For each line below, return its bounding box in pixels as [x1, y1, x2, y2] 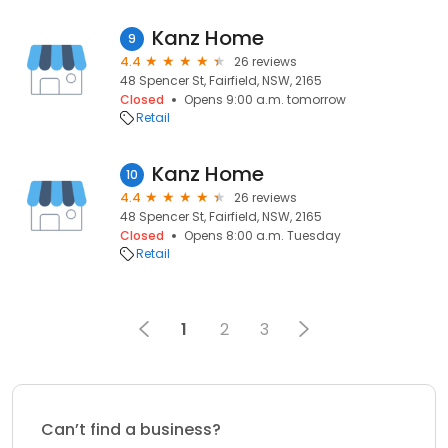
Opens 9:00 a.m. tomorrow [184, 91, 346, 108]
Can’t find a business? [41, 418, 221, 441]
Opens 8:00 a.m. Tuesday [184, 227, 341, 244]
